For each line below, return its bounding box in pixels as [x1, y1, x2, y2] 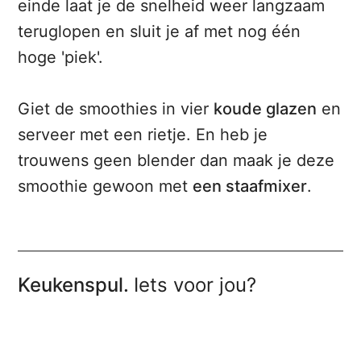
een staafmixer [193, 176, 308, 197]
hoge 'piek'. [18, 48, 104, 68]
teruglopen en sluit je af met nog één [18, 22, 301, 42]
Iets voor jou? [134, 273, 257, 297]
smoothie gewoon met [18, 176, 193, 197]
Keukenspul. [18, 273, 135, 297]
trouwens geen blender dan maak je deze [18, 151, 335, 171]
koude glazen [214, 99, 317, 119]
